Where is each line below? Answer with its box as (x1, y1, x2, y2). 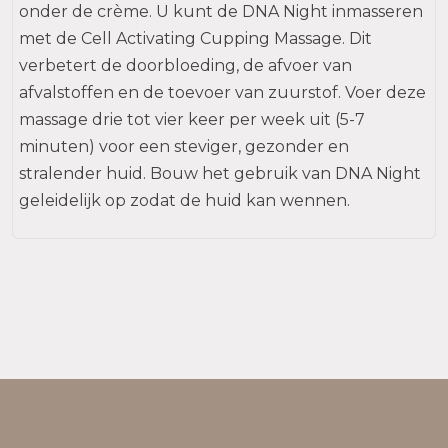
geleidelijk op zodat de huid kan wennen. (19, 191, 350, 210)
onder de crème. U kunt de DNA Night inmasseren (19, 2, 423, 21)
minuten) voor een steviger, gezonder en (19, 137, 349, 156)
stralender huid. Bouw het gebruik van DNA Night (19, 164, 421, 183)
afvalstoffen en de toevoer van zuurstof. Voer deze (19, 83, 426, 102)
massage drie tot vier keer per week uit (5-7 (19, 110, 365, 129)
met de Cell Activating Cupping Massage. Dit (19, 29, 372, 48)
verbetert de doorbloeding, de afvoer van (19, 56, 352, 75)
